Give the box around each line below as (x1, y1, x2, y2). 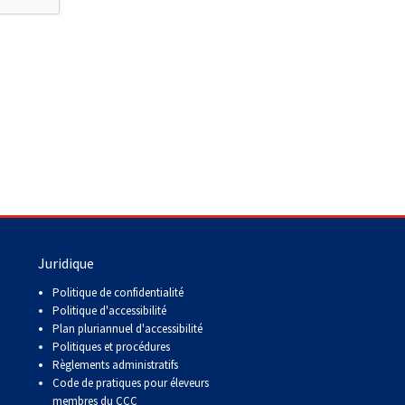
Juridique (38, 253, 94, 272)
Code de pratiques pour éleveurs (52, 374, 209, 391)
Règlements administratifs (52, 356, 178, 372)
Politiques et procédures (52, 338, 170, 354)
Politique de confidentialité (52, 284, 184, 300)
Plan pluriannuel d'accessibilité (52, 320, 202, 336)
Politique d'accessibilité (52, 302, 166, 318)
